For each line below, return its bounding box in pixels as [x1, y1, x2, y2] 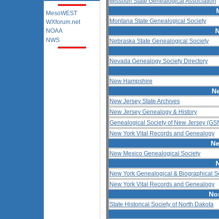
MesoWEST [45, 9, 77, 17]
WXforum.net [45, 18, 80, 25]
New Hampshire [109, 78, 153, 85]
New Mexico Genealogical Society [109, 150, 200, 157]
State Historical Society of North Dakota [109, 201, 214, 208]
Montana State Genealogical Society [109, 18, 206, 24]
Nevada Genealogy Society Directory [109, 58, 208, 65]
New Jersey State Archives [109, 98, 180, 105]
